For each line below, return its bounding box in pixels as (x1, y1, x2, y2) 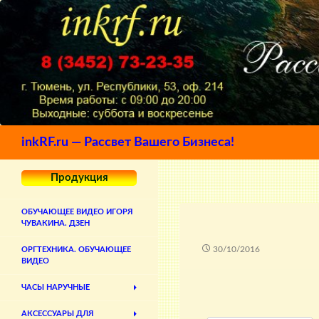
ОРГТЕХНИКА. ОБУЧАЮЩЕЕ (21, 246, 131, 254)
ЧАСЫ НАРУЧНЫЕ (21, 283, 90, 292)
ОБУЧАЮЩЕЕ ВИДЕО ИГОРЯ (21, 208, 132, 216)
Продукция (50, 172, 108, 184)
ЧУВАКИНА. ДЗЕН (21, 219, 90, 228)
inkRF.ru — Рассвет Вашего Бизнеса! (21, 136, 234, 150)
